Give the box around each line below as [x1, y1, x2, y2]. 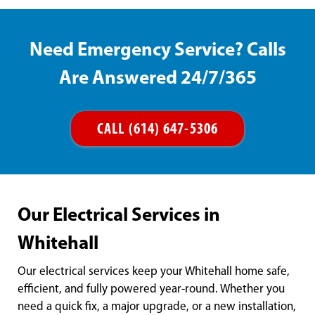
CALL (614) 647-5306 [97, 122, 218, 139]
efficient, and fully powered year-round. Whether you [18, 283, 285, 296]
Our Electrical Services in [18, 207, 220, 226]
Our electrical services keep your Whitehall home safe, [18, 266, 290, 278]
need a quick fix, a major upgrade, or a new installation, [18, 301, 296, 314]
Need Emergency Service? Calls [29, 41, 286, 61]
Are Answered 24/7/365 [58, 70, 257, 89]
